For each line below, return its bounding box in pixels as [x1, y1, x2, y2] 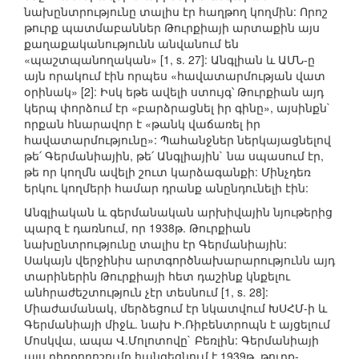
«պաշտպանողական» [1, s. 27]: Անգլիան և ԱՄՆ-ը [24, 51, 315, 68]
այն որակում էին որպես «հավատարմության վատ [24, 67, 325, 84]
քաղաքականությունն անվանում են [24, 35, 239, 52]
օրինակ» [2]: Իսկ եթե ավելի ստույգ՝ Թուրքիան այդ [24, 83, 324, 100]
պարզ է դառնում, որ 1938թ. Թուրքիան [24, 220, 251, 236]
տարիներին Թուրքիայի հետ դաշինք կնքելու [24, 268, 290, 284]
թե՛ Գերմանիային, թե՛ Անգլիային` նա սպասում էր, [24, 147, 324, 164]
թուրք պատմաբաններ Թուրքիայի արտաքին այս [24, 19, 320, 36]
